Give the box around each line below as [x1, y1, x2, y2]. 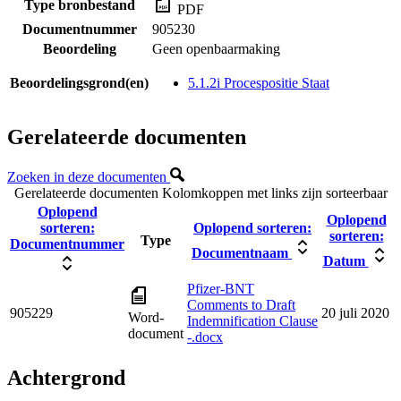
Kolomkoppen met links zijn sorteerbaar [161, 185, 388, 201]
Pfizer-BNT [187, 281, 254, 297]
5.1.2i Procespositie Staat [188, 74, 329, 90]
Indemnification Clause [187, 313, 318, 329]
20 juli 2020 [321, 305, 389, 321]
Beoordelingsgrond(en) [10, 74, 149, 90]
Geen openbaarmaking [152, 40, 280, 56]
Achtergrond [7, 366, 125, 390]
